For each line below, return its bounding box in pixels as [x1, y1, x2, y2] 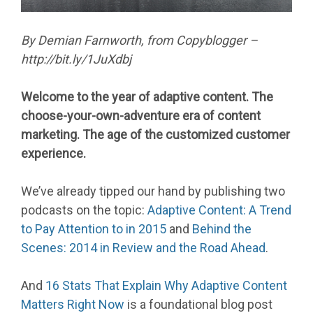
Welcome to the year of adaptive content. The [21, 89, 273, 105]
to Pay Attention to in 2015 [21, 221, 166, 237]
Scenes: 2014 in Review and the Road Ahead [21, 240, 265, 256]
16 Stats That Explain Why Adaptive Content [45, 278, 287, 293]
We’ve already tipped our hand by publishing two [21, 184, 285, 199]
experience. [21, 146, 86, 161]
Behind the [192, 221, 252, 237]
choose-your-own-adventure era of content [21, 108, 261, 124]
